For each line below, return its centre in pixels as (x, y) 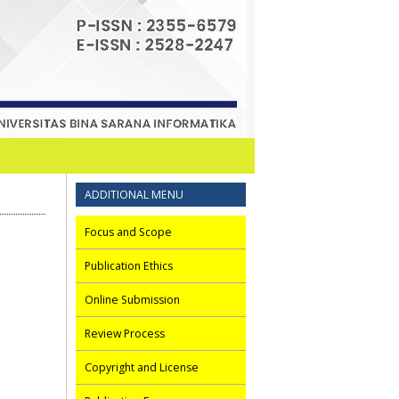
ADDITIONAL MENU (134, 194)
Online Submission (132, 299)
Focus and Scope (128, 232)
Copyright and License (142, 367)
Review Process (125, 333)
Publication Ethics (129, 265)
